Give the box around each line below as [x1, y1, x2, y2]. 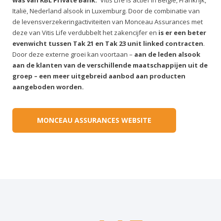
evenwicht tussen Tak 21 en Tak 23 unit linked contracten [12, 39, 203, 48]
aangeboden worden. [12, 82, 84, 91]
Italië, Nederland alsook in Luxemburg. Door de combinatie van [12, 6, 200, 15]
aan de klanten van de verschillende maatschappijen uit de [12, 61, 208, 70]
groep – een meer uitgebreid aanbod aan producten [12, 72, 185, 80]
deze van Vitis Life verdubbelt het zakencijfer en [12, 28, 157, 37]
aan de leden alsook [133, 50, 200, 59]
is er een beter [157, 28, 206, 37]
